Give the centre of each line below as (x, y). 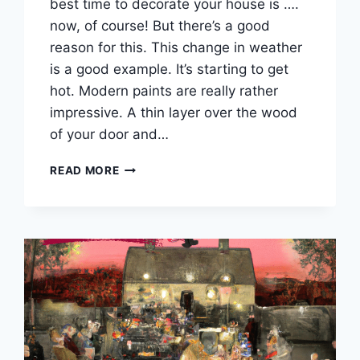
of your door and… (110, 134)
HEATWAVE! (153, 233)
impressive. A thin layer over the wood (174, 112)
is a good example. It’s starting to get (170, 69)
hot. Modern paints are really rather (164, 90)
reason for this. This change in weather (176, 47)
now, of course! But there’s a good (160, 25)
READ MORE (85, 170)
